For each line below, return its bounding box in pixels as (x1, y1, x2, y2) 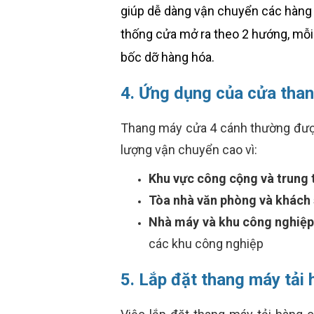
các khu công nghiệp (149, 236, 264, 251)
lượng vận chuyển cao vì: (121, 142, 260, 157)
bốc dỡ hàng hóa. (121, 50, 214, 64)
